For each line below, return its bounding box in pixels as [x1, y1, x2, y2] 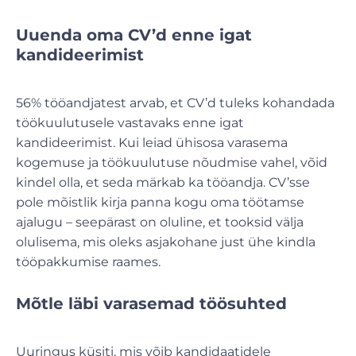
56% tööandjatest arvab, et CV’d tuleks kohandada [16, 95, 335, 110]
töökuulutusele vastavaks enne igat [16, 114, 244, 130]
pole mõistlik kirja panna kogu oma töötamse [16, 194, 304, 210]
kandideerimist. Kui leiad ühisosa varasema [16, 134, 288, 150]
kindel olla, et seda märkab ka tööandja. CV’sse [16, 174, 310, 190]
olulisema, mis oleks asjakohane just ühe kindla [16, 234, 315, 250]
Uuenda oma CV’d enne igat [16, 25, 252, 44]
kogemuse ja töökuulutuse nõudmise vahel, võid [16, 154, 327, 170]
